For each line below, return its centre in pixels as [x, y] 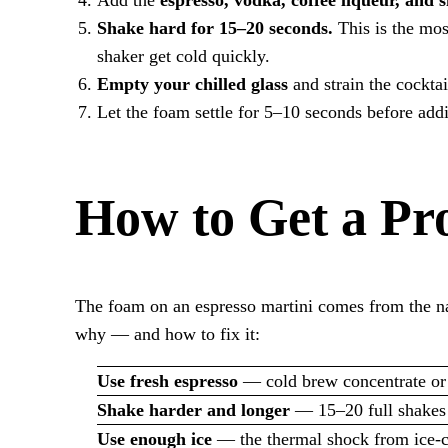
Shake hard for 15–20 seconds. [214, 27]
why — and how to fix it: [168, 334]
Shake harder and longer [193, 410]
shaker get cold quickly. [183, 55]
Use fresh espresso [167, 381]
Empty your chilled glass [192, 83]
